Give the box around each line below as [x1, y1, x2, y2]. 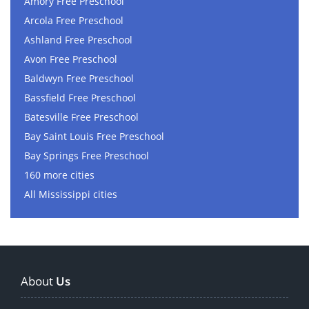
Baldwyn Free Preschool [24, 72, 134, 86]
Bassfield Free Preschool [24, 91, 136, 105]
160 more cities [24, 168, 94, 182]
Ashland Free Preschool [24, 33, 132, 47]
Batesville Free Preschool [24, 110, 139, 124]
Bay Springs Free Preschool [24, 149, 149, 163]
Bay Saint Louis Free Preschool [24, 130, 164, 143]
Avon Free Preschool [24, 52, 117, 66]
